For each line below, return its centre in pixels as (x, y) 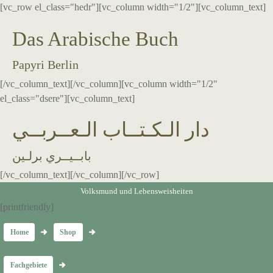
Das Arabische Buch (95, 39)
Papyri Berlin (45, 65)
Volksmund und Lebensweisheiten (136, 191)
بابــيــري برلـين (52, 156)
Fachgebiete (28, 265)
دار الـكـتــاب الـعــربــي (111, 130)
